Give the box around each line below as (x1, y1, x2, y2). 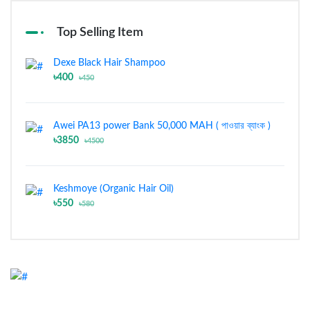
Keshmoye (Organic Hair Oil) (53, 183, 174, 194)
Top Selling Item (57, 26, 143, 39)
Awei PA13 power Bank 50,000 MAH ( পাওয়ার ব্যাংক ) (53, 120, 271, 131)
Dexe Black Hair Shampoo (53, 57, 165, 68)
